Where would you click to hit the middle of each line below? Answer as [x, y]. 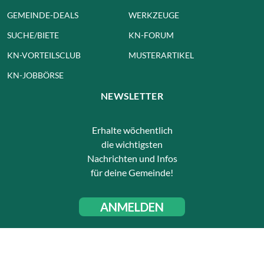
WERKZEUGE [154, 15]
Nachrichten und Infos [132, 158]
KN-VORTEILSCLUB [44, 55]
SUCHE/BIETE [33, 35]
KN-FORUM [151, 35]
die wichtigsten [132, 144]
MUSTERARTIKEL [161, 55]
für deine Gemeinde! [132, 172]
